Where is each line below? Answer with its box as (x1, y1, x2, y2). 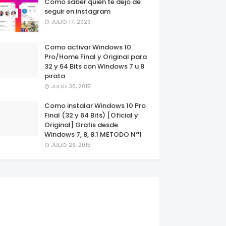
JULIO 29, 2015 (51, 141, 91, 149)
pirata (44, 71, 65, 81)
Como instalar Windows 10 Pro (44, 101, 146, 110)
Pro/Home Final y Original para (44, 52, 147, 62)
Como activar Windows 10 (44, 42, 131, 52)
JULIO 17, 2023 (51, 18, 91, 26)
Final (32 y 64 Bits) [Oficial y (44, 110, 138, 120)
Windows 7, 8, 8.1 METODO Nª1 (44, 130, 142, 139)
